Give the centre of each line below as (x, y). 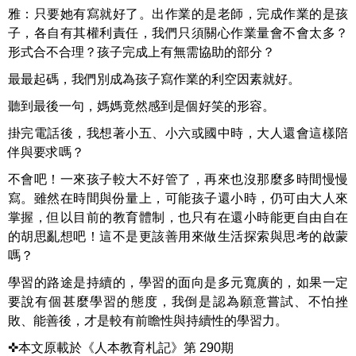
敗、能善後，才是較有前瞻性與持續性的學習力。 (148, 321)
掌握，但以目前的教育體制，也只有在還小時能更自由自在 (178, 218)
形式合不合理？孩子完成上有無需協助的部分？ (141, 52)
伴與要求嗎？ (46, 153)
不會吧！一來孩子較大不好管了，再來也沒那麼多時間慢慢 (178, 180)
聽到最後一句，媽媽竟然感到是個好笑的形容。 (141, 106)
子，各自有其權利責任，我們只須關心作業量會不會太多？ (178, 33)
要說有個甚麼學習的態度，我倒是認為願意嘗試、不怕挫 (178, 302)
